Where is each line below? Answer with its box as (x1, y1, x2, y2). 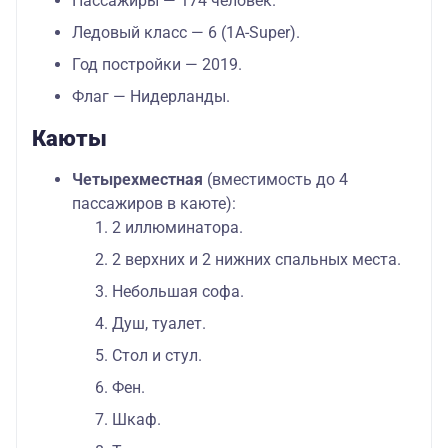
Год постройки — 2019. (72, 55, 242, 75)
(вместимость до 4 (203, 170, 348, 190)
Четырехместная (72, 170, 203, 190)
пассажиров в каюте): (72, 194, 240, 214)
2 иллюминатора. (112, 218, 243, 238)
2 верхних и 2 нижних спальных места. (112, 250, 401, 270)
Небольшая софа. (112, 282, 248, 302)
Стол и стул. (112, 346, 202, 366)
